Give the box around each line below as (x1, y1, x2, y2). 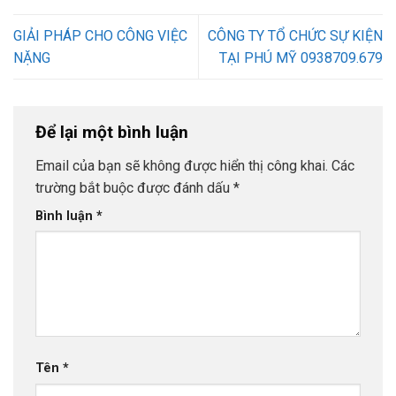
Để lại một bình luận (35, 122, 193, 143)
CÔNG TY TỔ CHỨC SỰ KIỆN (208, 27, 383, 44)
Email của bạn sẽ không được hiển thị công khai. (35, 156, 328, 174)
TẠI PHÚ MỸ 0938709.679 (219, 49, 383, 66)
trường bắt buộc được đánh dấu (35, 179, 233, 196)
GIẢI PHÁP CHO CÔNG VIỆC (13, 27, 187, 44)
